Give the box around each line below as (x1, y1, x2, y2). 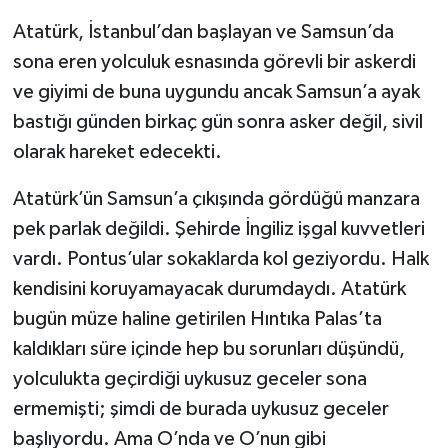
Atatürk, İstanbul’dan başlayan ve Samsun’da (12, 22, 394, 43)
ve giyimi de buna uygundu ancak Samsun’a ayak (12, 82, 420, 103)
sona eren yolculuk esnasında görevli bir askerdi (12, 52, 416, 73)
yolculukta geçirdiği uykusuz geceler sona (12, 369, 367, 390)
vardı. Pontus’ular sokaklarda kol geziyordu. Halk (12, 249, 429, 270)
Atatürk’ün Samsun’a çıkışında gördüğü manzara (12, 189, 420, 210)
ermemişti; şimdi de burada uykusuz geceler (12, 399, 389, 420)
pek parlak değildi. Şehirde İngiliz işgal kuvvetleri (12, 219, 425, 240)
